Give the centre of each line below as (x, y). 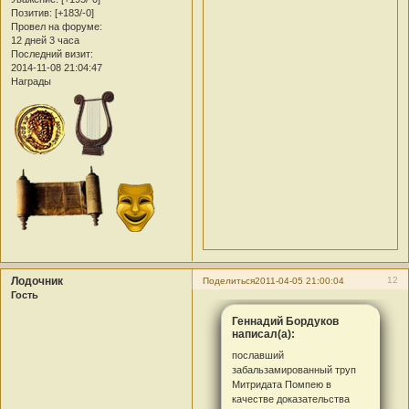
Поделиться (229, 280)
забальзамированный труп (294, 370)
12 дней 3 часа (45, 41)
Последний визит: (52, 54)
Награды (31, 82)
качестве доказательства (290, 399)
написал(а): (263, 334)
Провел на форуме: (57, 27)
